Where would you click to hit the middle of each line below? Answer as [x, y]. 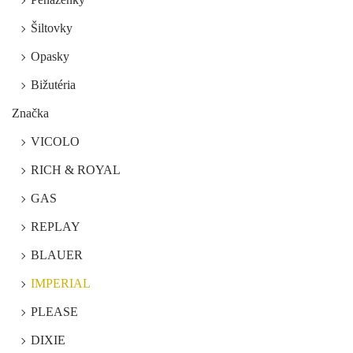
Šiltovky [52, 28]
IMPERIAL [61, 283]
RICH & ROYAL [76, 169]
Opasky [50, 56]
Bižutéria [53, 84]
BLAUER [57, 255]
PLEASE [54, 311]
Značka [30, 113]
